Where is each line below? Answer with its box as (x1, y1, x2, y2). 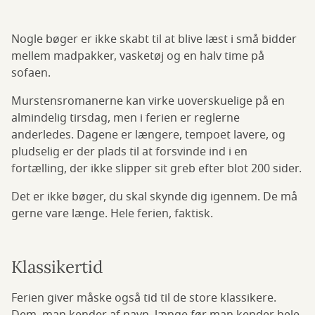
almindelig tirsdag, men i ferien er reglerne (11, 110, 240, 127)
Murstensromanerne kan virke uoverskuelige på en (11, 93, 285, 110)
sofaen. (11, 65, 51, 82)
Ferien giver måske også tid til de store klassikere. (11, 290, 276, 307)
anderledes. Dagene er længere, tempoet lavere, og (11, 127, 285, 144)
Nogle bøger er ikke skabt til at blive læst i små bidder (11, 31, 297, 49)
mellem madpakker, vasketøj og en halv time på (11, 48, 264, 65)
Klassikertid (11, 256, 103, 278)
